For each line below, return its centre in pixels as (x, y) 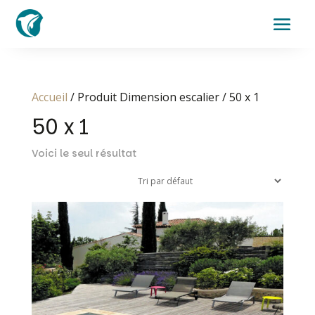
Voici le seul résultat (84, 153)
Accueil (49, 97)
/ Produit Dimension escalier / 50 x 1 (163, 97)
